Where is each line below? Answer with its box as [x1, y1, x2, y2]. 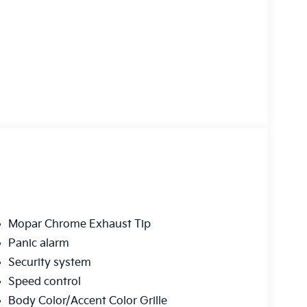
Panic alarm [8, 237, 69, 251]
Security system [8, 256, 91, 270]
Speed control [8, 275, 81, 289]
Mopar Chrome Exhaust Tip [8, 218, 151, 232]
